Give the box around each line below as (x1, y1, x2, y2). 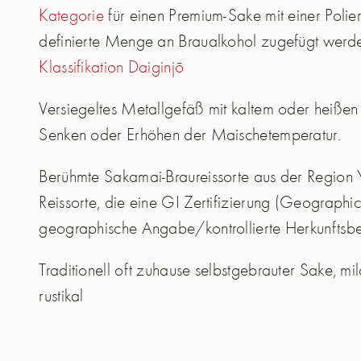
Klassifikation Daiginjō (39, 55, 185, 78)
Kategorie (39, 3, 105, 27)
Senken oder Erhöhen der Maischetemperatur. (39, 122, 341, 146)
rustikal (39, 284, 84, 307)
